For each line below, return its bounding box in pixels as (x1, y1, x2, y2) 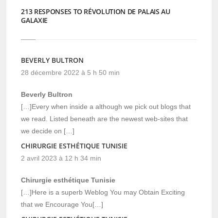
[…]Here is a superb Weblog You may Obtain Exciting (21, 188, 185, 196)
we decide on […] (21, 127, 75, 135)
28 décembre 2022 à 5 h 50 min (21, 68, 120, 76)
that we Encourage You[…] (21, 200, 104, 208)
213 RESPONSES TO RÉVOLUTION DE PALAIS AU (21, 6, 170, 16)
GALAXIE (21, 15, 48, 25)
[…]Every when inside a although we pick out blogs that (21, 102, 191, 110)
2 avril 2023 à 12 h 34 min (21, 154, 102, 162)
